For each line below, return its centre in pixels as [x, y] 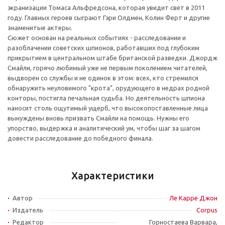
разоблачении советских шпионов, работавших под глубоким [103, 48]
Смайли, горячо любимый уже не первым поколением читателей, [107, 68]
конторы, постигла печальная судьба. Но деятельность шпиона [106, 98]
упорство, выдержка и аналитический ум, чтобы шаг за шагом [104, 128]
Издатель [28, 210]
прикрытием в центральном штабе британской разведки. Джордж [113, 58]
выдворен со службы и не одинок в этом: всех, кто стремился [103, 78]
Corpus [207, 210]
